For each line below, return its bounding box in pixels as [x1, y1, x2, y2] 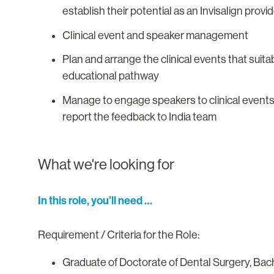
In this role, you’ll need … [38, 193, 152, 207]
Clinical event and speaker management [62, 29, 248, 42]
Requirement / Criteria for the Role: [38, 228, 199, 241]
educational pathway [62, 70, 159, 83]
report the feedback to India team [62, 110, 217, 123]
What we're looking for [38, 155, 174, 172]
